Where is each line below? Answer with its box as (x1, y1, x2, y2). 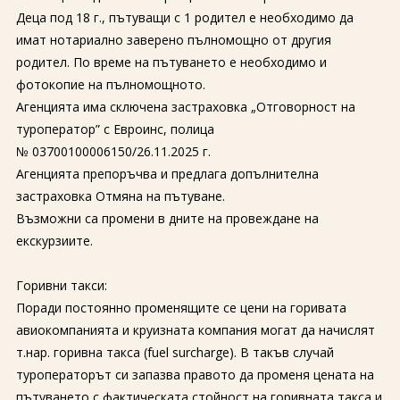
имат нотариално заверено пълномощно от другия (15, 31, 331, 48)
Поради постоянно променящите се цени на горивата (15, 299, 346, 316)
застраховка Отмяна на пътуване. (15, 187, 225, 204)
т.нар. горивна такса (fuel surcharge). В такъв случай (15, 344, 334, 361)
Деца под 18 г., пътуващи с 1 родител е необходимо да (15, 9, 354, 26)
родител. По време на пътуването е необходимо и (15, 54, 327, 71)
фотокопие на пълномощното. (15, 76, 205, 93)
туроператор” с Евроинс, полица (15, 121, 214, 137)
